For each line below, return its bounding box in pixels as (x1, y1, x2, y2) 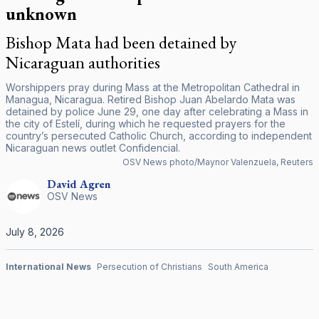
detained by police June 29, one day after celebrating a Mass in (6, 105, 308, 117)
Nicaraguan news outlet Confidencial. (6, 142, 180, 154)
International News (6, 261, 91, 272)
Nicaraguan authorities (6, 51, 160, 73)
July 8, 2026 (6, 226, 64, 238)
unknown (6, 3, 77, 25)
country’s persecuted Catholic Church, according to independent (6, 130, 312, 142)
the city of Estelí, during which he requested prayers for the (6, 117, 286, 130)
